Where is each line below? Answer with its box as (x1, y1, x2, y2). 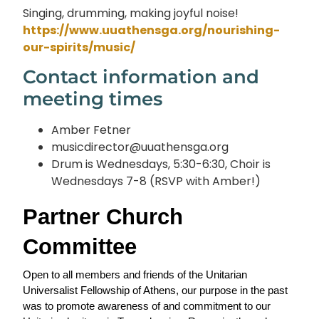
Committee (23, 234, 137, 259)
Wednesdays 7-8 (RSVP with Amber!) (51, 173, 261, 190)
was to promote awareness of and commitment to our (23, 300, 271, 313)
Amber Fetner (51, 122, 132, 139)
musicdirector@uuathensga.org (51, 139, 229, 156)
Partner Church (23, 204, 184, 229)
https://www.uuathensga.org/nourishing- (23, 21, 281, 38)
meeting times (23, 88, 163, 111)
